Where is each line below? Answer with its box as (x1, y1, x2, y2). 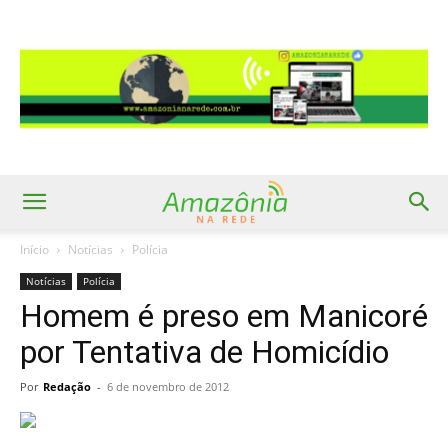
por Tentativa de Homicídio (20, 333, 389, 371)
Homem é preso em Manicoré (20, 297, 428, 335)
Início (20, 241, 49, 258)
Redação (43, 379, 91, 394)
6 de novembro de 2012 (107, 379, 229, 394)
